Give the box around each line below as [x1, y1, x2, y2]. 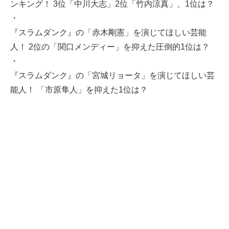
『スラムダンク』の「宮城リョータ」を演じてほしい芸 [10, 71, 215, 80]
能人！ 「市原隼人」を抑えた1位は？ [10, 85, 148, 94]
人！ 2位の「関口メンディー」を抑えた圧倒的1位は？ [10, 42, 210, 51]
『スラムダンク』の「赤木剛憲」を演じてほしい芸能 [10, 28, 207, 37]
